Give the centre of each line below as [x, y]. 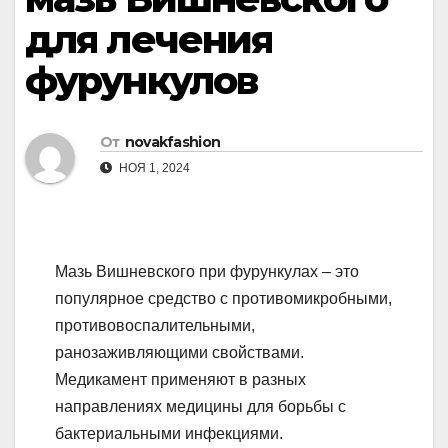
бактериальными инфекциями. [169, 434]
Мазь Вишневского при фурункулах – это [207, 272]
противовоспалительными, [155, 326]
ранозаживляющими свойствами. [179, 353]
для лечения [149, 39]
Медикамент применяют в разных [180, 380]
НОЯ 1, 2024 [153, 168]
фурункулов [141, 80]
